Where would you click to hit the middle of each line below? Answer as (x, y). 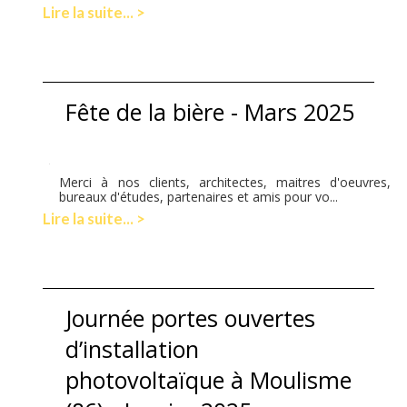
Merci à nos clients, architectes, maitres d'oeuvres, (225, 182)
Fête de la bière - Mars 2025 (210, 111)
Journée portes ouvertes (191, 318)
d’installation (133, 348)
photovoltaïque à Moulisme (209, 379)
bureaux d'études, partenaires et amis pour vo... (199, 196)
